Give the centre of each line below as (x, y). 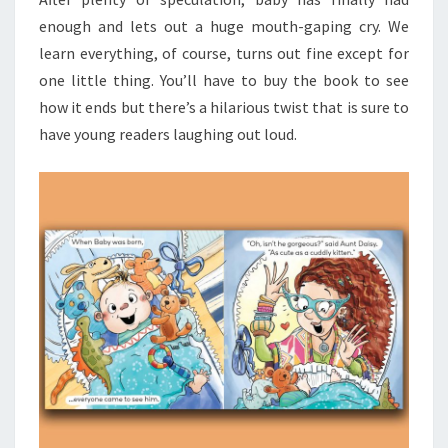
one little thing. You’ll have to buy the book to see (224, 79)
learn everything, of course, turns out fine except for (224, 52)
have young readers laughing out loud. (168, 133)
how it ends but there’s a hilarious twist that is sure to (224, 106)
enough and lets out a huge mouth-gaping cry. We (224, 25)
